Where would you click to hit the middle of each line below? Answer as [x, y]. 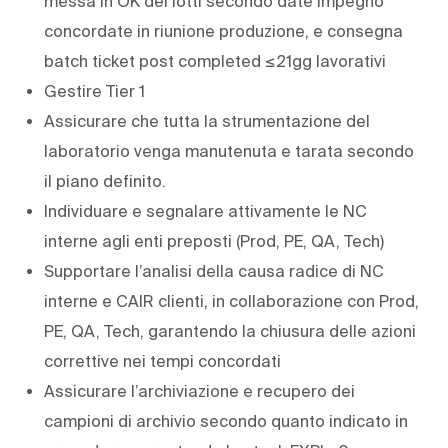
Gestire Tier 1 [94, 90]
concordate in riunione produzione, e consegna [223, 30]
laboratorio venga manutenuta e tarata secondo [229, 150]
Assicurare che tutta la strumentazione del [207, 120]
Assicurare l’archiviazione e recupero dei [199, 390]
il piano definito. [105, 180]
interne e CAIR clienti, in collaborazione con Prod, [231, 300]
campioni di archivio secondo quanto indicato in [226, 420]
